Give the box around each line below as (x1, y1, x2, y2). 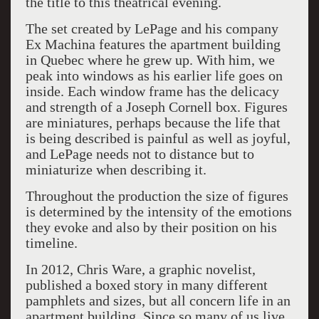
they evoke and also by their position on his (25, 219, 277, 235)
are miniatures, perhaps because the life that (25, 115, 281, 130)
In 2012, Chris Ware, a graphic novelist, (25, 261, 256, 277)
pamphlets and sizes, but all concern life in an (25, 293, 291, 308)
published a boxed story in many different (25, 277, 268, 293)
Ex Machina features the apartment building (25, 36, 281, 52)
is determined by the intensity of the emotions (25, 204, 292, 219)
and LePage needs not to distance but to (25, 146, 254, 162)
